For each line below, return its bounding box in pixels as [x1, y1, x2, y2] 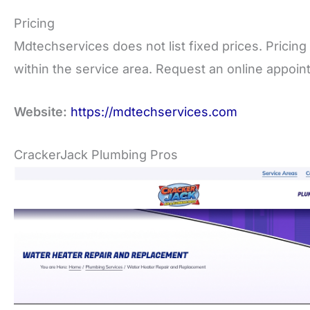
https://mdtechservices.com [71, 104, 237, 120]
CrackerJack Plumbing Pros [14, 147, 178, 162]
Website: [14, 104, 67, 120]
